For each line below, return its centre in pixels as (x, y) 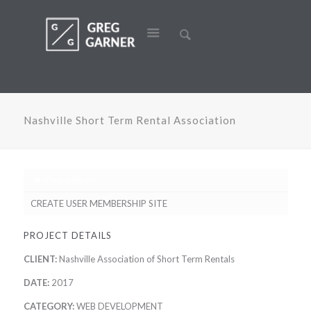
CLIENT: (40, 259)
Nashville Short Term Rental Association (129, 120)
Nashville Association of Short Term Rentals (145, 259)
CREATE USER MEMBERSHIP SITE (99, 203)
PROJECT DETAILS (67, 235)
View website (70, 180)
